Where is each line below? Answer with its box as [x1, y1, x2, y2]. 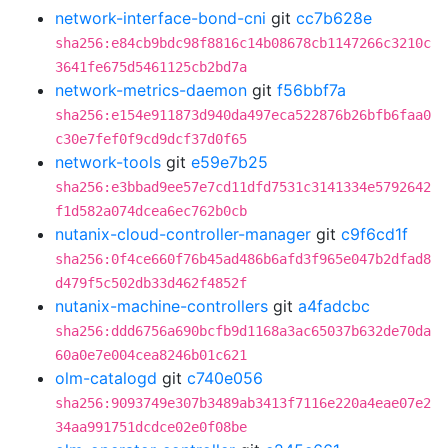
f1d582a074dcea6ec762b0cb [55, 203, 247, 219]
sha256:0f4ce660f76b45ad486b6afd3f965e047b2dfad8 [55, 251, 431, 267]
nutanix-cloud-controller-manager [55, 224, 311, 244]
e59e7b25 [191, 152, 268, 172]
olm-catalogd [55, 368, 157, 388]
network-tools [55, 152, 161, 172]
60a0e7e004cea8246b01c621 [55, 347, 247, 363]
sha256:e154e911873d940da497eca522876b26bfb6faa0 [55, 107, 431, 123]
